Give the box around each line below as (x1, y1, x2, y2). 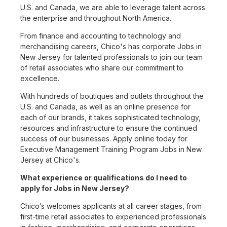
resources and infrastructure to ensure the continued (20, 124, 197, 133)
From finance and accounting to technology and (20, 31, 181, 41)
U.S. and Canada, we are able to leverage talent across (20, 3, 205, 12)
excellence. (20, 74, 59, 83)
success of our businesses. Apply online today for (20, 134, 187, 143)
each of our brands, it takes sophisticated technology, (20, 113, 201, 122)
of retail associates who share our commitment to (20, 63, 183, 72)
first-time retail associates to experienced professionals (20, 212, 206, 221)
